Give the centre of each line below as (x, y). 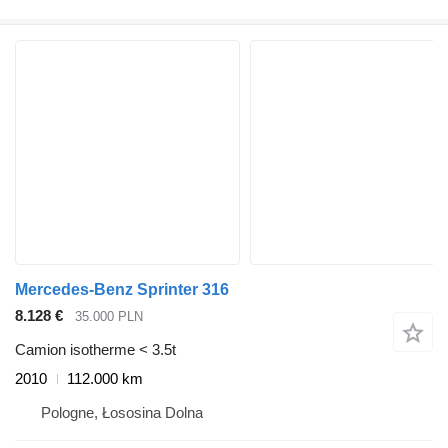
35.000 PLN (109, 316)
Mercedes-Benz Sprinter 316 (122, 289)
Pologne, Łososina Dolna (122, 413)
